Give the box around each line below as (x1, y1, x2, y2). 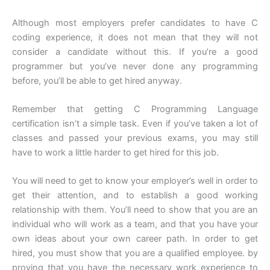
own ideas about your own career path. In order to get (12, 233, 258, 245)
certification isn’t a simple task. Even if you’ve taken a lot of (12, 118, 258, 129)
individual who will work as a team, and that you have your (12, 219, 258, 230)
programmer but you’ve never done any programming (12, 60, 258, 72)
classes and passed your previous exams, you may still (12, 132, 258, 143)
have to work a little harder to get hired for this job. (12, 146, 219, 158)
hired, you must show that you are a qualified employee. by (12, 248, 258, 259)
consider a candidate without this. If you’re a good (12, 46, 258, 57)
